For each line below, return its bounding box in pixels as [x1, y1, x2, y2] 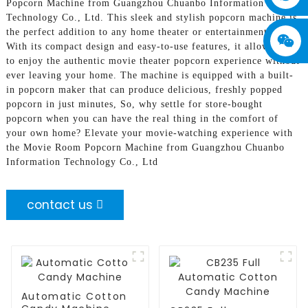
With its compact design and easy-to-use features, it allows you [5, 41, 294, 52]
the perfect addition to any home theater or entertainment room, [5, 26, 298, 37]
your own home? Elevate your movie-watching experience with [5, 127, 293, 138]
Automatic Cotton [21, 289, 127, 303]
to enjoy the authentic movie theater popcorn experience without [5, 55, 300, 66]
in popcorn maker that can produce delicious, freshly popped [5, 84, 283, 95]
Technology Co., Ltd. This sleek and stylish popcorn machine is [5, 12, 297, 23]
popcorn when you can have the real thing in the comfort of [5, 113, 278, 124]
